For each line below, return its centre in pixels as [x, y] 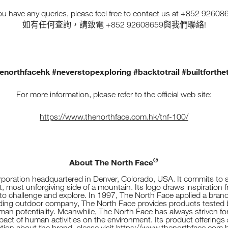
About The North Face [111, 162]
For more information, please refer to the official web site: [114, 94]
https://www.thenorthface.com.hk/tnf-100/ [114, 117]
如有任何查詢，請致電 [63, 24]
